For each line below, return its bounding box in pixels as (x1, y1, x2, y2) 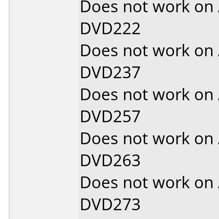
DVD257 (80, 105, 141, 127)
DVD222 (80, 17, 141, 39)
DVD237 (80, 61, 141, 83)
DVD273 (80, 193, 141, 215)
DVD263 (80, 149, 141, 171)
